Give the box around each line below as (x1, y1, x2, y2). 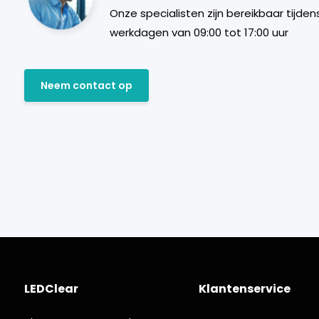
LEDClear (23, 281, 78, 297)
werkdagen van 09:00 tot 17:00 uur (109, 25, 288, 40)
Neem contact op (40, 78, 132, 93)
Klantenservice (199, 281, 291, 297)
